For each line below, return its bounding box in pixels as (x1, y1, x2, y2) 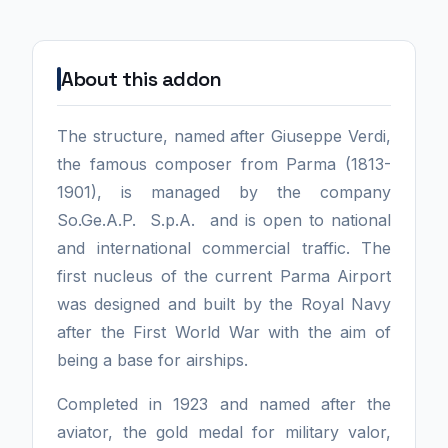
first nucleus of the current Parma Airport (57, 265, 391, 286)
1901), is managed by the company (57, 181, 391, 202)
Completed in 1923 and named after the (57, 393, 391, 414)
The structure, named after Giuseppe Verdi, (57, 125, 391, 146)
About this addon (61, 65, 221, 92)
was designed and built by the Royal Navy (57, 293, 391, 314)
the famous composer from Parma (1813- (57, 153, 391, 174)
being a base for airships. (57, 349, 253, 370)
